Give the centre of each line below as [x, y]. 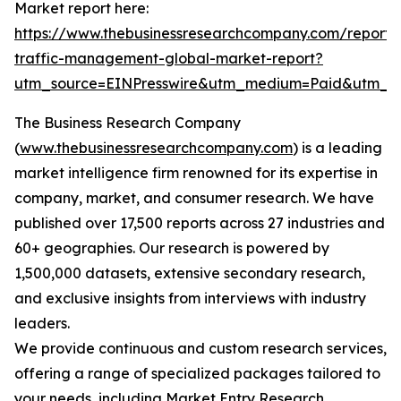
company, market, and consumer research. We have [194, 198]
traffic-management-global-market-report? [169, 59]
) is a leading [337, 148]
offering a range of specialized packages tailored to [197, 374]
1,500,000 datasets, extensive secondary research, [190, 273]
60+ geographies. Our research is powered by [172, 248]
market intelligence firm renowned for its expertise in [196, 173]
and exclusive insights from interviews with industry [190, 299]
